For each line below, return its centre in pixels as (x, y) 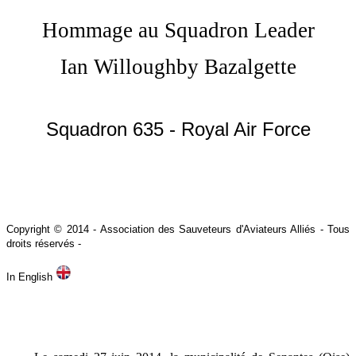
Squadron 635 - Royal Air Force (178, 129)
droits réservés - (44, 244)
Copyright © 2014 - (52, 229)
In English (31, 277)
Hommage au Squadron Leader (178, 30)
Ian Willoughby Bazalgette (178, 67)
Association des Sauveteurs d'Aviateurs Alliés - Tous (223, 229)
